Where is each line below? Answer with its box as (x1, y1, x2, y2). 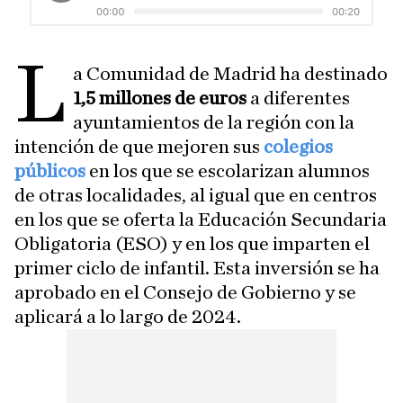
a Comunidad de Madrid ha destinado (73, 64, 389, 84)
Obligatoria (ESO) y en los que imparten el (14, 234, 370, 254)
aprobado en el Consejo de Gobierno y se (14, 282, 356, 302)
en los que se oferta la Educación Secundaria (14, 210, 387, 229)
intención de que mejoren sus (14, 137, 260, 157)
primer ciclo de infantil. (14, 258, 210, 278)
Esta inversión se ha (213, 258, 380, 278)
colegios (264, 137, 333, 157)
